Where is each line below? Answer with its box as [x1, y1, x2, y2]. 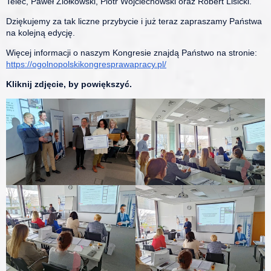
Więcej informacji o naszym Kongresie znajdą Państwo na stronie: [6, 48, 257, 57]
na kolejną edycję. [6, 28, 75, 38]
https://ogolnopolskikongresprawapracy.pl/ [6, 59, 166, 69]
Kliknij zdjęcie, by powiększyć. [6, 79, 132, 89]
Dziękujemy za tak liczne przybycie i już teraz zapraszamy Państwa [6, 16, 262, 26]
